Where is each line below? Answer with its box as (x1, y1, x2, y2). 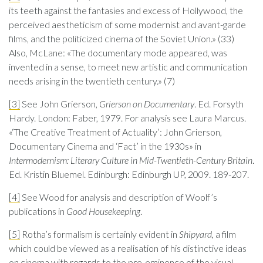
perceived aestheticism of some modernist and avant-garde (9, 19, 246, 30)
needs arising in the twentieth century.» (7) (9, 75, 175, 86)
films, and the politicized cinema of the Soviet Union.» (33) (9, 33, 234, 44)
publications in (9, 205, 66, 217)
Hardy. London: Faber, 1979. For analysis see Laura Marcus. (9, 112, 246, 123)
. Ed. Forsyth (194, 98, 244, 109)
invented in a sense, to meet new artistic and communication (9, 61, 247, 72)
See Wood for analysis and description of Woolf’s (20, 191, 217, 203)
